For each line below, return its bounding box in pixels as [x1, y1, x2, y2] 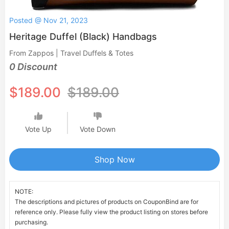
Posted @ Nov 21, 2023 [9, 16, 88, 25]
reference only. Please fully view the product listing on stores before [15, 208, 208, 216]
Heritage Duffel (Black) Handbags [9, 31, 157, 42]
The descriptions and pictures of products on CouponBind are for [15, 198, 198, 205]
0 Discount [9, 61, 57, 72]
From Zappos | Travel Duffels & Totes [9, 49, 133, 57]
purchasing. [15, 218, 48, 226]
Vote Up [25, 125, 52, 133]
